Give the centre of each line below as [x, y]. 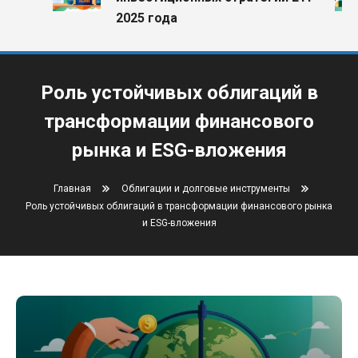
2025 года [134, 18]
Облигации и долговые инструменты [206, 189]
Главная [72, 189]
